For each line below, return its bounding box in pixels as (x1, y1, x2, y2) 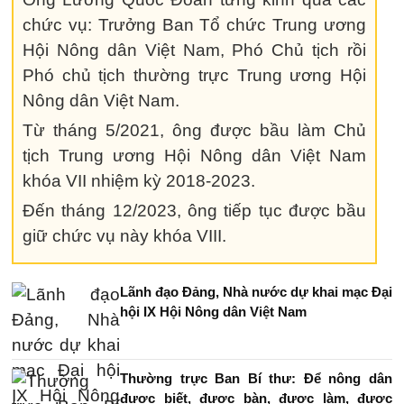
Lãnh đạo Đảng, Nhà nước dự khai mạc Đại (120, 284, 392, 299)
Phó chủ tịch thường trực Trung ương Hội (23, 66, 367, 85)
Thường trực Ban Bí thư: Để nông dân (120, 371, 392, 386)
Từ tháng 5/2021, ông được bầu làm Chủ (23, 121, 367, 140)
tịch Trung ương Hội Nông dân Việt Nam (23, 146, 367, 165)
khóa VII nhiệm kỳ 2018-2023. (23, 171, 255, 190)
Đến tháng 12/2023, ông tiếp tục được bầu (23, 201, 367, 220)
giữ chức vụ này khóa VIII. (23, 226, 226, 245)
